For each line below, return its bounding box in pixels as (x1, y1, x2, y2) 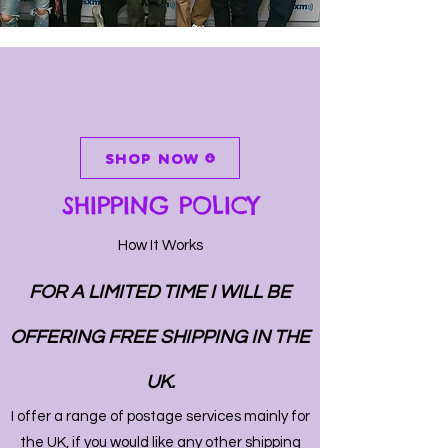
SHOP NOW (104, 147, 200, 169)
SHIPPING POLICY (61, 190, 259, 220)
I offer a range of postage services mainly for (10, 409, 310, 424)
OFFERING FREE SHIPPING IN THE (10, 327, 310, 347)
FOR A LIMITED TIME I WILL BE (29, 282, 291, 302)
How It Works (117, 238, 203, 253)
